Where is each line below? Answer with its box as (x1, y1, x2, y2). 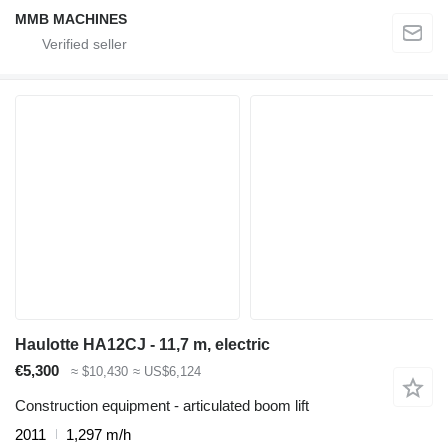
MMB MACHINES (15, 11, 127, 28)
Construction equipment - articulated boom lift (15, 396, 309, 414)
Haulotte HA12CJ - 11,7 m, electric (15, 336, 270, 354)
